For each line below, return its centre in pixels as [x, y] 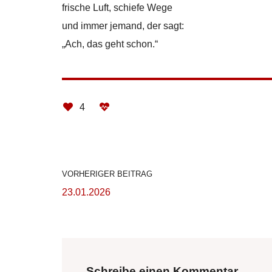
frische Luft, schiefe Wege [117, 7]
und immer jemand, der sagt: [123, 25]
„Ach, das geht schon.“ [110, 44]
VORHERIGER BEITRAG [107, 174]
